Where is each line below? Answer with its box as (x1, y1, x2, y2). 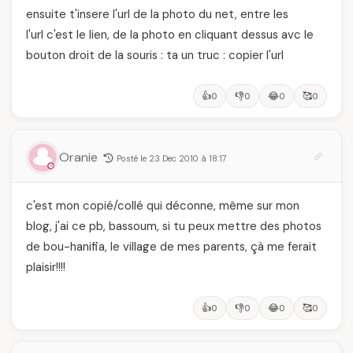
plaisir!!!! (26, 258, 65, 275)
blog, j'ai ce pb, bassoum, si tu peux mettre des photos (26, 217, 321, 234)
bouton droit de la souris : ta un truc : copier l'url (26, 46, 284, 63)
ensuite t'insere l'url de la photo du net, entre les (26, 6, 288, 22)
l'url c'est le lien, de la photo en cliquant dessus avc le (26, 26, 314, 43)
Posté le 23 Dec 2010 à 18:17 (117, 152, 227, 164)
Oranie (59, 148, 101, 165)
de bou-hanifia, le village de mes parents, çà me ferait (26, 238, 317, 255)
